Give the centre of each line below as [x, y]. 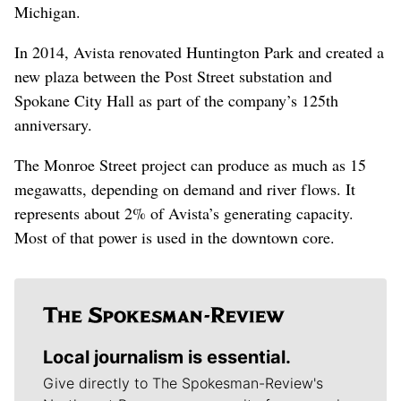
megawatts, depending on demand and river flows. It [185, 188]
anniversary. [53, 124]
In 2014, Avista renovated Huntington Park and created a [199, 51]
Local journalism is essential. [167, 357]
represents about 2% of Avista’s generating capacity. [184, 213]
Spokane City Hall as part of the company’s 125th [176, 100]
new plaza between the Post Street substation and [173, 76]
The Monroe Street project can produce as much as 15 [190, 164]
